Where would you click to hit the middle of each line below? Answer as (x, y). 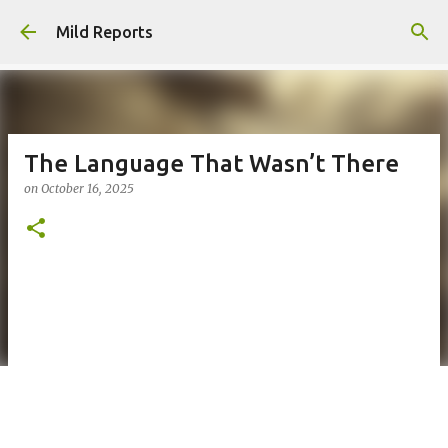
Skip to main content (224, 25)
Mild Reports (104, 32)
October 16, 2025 (87, 188)
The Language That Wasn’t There (211, 163)
